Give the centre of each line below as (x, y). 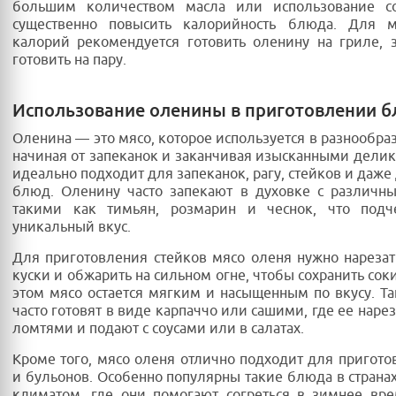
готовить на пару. (69, 61)
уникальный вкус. (72, 228)
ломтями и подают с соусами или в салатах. (158, 329)
